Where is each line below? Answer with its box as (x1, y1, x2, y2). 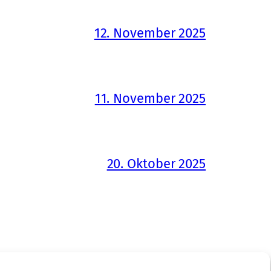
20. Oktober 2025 (106, 155, 206, 172)
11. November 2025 (94, 90, 206, 106)
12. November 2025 (94, 24, 206, 41)
